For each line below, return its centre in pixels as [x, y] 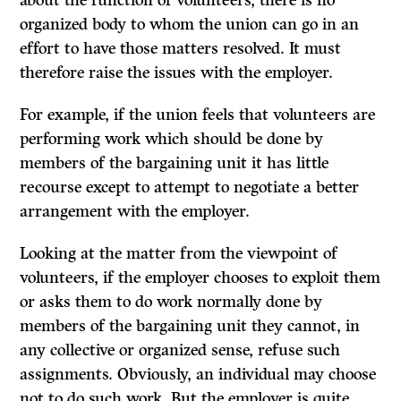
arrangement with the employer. [135, 212]
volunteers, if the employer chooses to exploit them [200, 278]
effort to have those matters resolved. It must [181, 49]
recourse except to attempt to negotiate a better [190, 188]
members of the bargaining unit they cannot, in [190, 326]
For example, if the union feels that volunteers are [198, 115]
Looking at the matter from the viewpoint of [179, 254]
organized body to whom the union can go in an [190, 25]
